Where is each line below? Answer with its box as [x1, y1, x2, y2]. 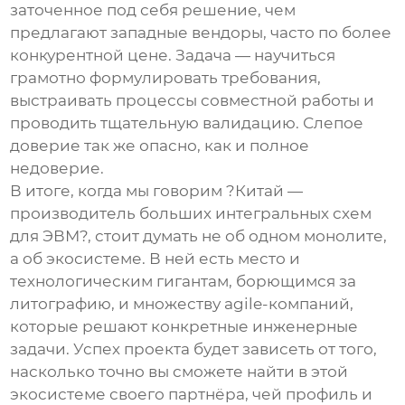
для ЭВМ [10, 227, 80, 246]
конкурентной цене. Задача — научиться [10, 46, 336, 65]
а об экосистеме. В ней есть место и [10, 250, 301, 268]
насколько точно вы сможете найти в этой [10, 363, 349, 381]
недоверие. [10, 159, 105, 178]
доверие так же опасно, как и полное [10, 137, 310, 155]
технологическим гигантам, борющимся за [10, 272, 357, 291]
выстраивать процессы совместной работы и [10, 91, 375, 110]
